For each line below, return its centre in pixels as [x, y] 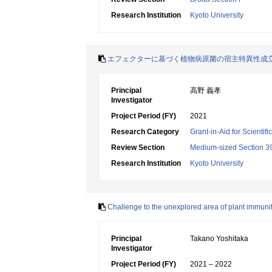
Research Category [145, 132]
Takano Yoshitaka [219, 239]
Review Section [138, 148]
